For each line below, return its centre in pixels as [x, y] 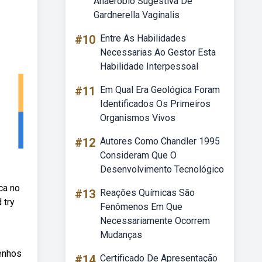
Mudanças [121, 235]
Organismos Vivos [138, 118]
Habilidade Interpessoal [149, 66]
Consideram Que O [138, 155]
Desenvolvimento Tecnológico [162, 169]
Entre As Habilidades [143, 38]
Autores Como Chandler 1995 [160, 141]
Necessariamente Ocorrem [155, 221]
